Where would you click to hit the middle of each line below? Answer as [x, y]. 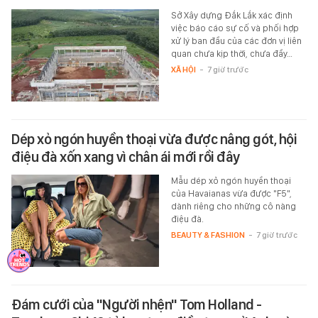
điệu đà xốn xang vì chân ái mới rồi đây [126, 157]
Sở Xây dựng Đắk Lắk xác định [231, 16]
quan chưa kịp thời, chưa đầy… [231, 54]
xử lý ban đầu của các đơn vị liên [236, 41]
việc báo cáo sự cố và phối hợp [235, 28]
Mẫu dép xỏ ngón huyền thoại [231, 181]
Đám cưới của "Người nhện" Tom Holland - [137, 305]
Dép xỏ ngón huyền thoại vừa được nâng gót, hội [154, 139]
